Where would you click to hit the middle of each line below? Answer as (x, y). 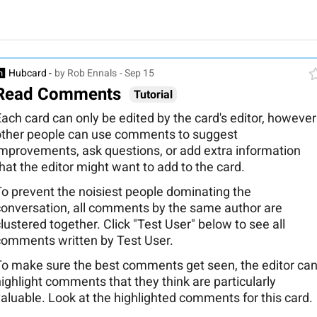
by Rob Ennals (86, 73)
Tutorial (153, 94)
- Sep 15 (137, 73)
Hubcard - (30, 73)
